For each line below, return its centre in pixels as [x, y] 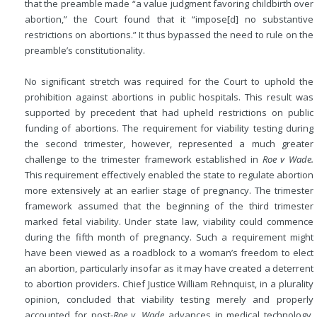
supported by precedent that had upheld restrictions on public [169, 113]
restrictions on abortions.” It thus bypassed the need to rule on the [169, 35]
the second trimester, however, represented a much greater [169, 144]
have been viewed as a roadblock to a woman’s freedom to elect [169, 253]
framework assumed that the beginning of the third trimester [169, 206]
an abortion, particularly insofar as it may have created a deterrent [169, 268]
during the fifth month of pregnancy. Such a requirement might [169, 237]
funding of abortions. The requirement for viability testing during [169, 128]
